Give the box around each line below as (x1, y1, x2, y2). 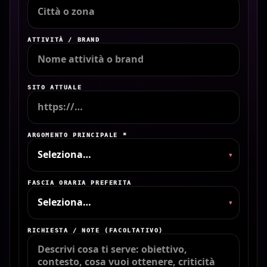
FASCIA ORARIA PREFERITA (27, 179, 132, 186)
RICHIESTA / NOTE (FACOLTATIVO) (27, 226, 163, 234)
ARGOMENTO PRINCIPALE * (27, 131, 128, 138)
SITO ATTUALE (27, 83, 82, 91)
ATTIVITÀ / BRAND (27, 36, 100, 43)
